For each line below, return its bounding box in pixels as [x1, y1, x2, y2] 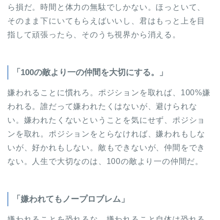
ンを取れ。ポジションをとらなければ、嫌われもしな [7, 130, 206, 138]
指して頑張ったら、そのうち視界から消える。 [7, 30, 181, 39]
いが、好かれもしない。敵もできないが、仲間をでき [7, 143, 206, 152]
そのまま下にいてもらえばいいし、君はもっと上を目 [7, 17, 206, 26]
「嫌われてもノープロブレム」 [12, 194, 129, 204]
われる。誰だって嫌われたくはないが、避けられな [7, 102, 197, 111]
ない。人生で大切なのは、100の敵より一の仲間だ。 [7, 157, 203, 166]
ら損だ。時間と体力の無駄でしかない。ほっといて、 [7, 3, 206, 12]
